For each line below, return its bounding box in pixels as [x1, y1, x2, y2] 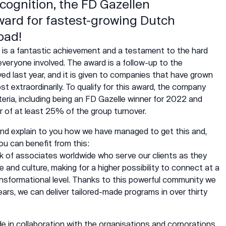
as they [177, 150, 207, 160]
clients [152, 150, 177, 160]
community [162, 175, 203, 184]
